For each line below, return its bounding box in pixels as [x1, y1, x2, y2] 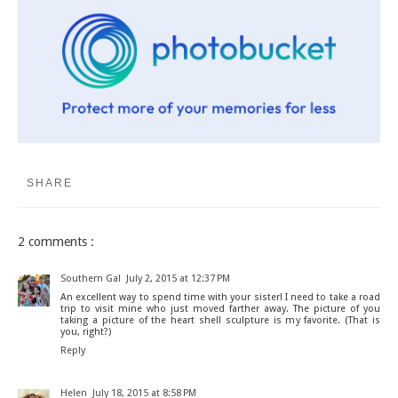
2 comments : [18, 235, 94, 250]
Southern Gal [60, 273, 121, 285]
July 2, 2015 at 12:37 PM [126, 273, 230, 285]
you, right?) [60, 326, 111, 338]
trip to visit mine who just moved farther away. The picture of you [60, 303, 380, 315]
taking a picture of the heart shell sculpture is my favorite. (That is [60, 314, 380, 327]
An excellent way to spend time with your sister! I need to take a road [60, 291, 380, 304]
